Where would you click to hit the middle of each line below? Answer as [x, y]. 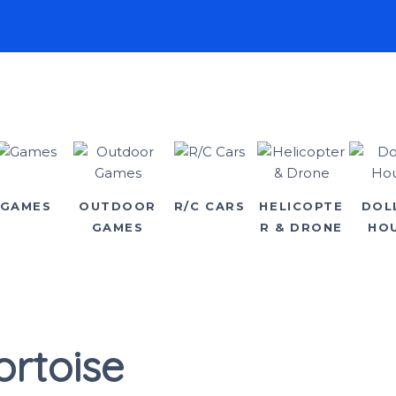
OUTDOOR [118, 206]
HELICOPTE [301, 206]
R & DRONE [301, 227]
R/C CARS [209, 206]
